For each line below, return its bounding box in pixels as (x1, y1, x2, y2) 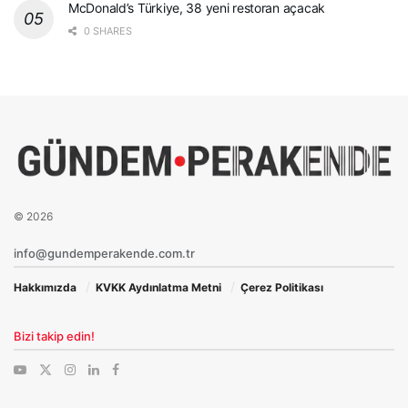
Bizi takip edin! (14, 329, 95, 344)
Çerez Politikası (240, 280, 323, 295)
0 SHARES (81, 24, 132, 37)
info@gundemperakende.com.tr (14, 246, 195, 261)
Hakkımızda (14, 280, 76, 295)
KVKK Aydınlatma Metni (96, 280, 221, 295)
